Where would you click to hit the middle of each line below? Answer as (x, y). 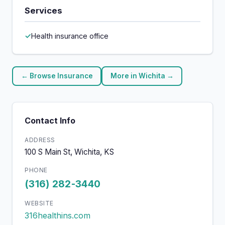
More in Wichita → (142, 76)
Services (43, 11)
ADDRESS (40, 140)
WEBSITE (39, 203)
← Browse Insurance (57, 76)
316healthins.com (58, 216)
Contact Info (50, 120)
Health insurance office (70, 36)
